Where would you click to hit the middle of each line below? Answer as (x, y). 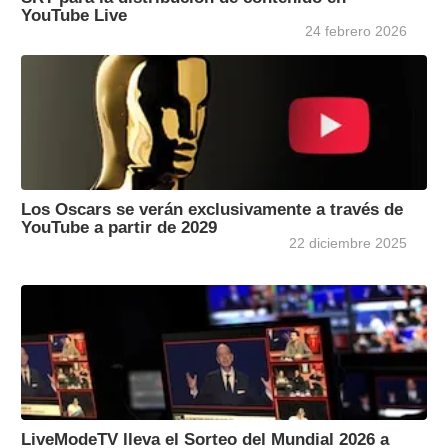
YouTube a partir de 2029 (119, 227)
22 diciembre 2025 (348, 243)
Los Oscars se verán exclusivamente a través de (212, 209)
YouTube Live (74, 15)
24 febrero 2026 (356, 31)
